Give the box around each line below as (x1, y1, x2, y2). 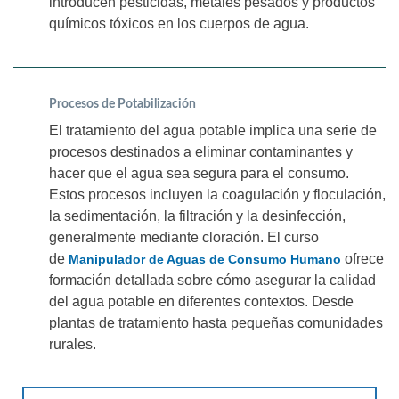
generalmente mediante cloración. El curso (49, 229, 319, 245)
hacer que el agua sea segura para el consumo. (49, 165, 349, 181)
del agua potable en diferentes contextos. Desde (49, 293, 354, 309)
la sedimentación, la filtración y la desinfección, (49, 208, 346, 224)
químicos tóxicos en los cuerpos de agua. (49, 15, 309, 31)
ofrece (341, 250, 384, 266)
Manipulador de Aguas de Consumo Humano (69, 251, 341, 266)
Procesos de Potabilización (49, 97, 196, 110)
